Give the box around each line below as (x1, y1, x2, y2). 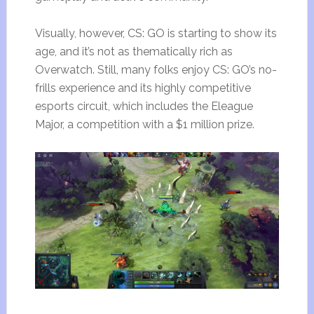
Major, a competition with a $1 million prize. (34, 117, 254, 131)
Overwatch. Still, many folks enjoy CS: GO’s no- (34, 62, 277, 76)
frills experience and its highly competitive (34, 81, 251, 95)
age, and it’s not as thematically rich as (34, 44, 233, 58)
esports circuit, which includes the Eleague (34, 99, 253, 113)
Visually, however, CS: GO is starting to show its (34, 26, 277, 40)
